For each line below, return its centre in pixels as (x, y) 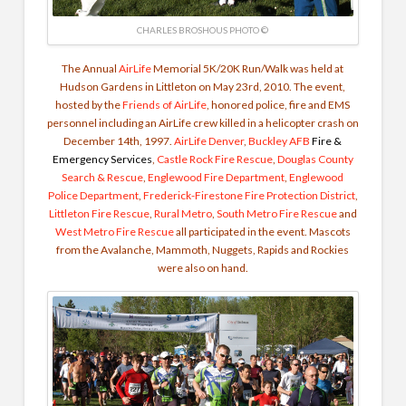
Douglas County (315, 159)
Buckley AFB (280, 140)
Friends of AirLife (165, 104)
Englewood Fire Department (217, 177)
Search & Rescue (103, 177)
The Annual (91, 68)
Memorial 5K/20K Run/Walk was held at (248, 68)
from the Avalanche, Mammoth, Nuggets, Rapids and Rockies (203, 249)
